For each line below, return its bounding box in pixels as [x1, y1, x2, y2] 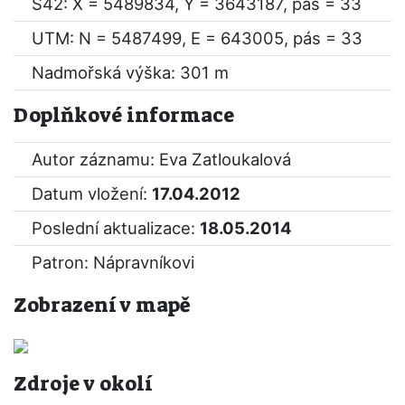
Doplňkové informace [14, 102, 234, 128]
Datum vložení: [32, 184, 152, 203]
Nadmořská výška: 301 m [32, 62, 229, 82]
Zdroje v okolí [14, 371, 152, 397]
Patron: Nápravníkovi [32, 252, 194, 272]
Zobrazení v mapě [14, 292, 191, 318]
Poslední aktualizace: [32, 218, 200, 238]
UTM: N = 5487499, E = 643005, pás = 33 [32, 28, 363, 48]
